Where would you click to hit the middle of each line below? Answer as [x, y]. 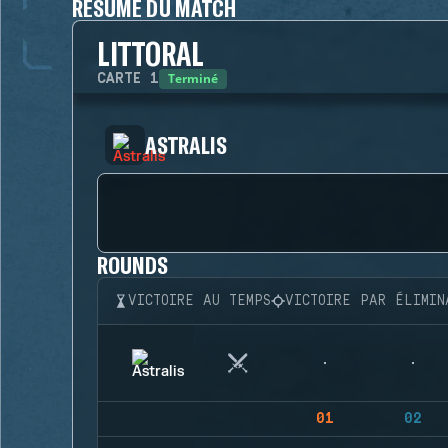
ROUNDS [133, 264]
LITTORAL [151, 53]
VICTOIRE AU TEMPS [199, 301]
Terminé [193, 78]
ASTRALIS [186, 144]
